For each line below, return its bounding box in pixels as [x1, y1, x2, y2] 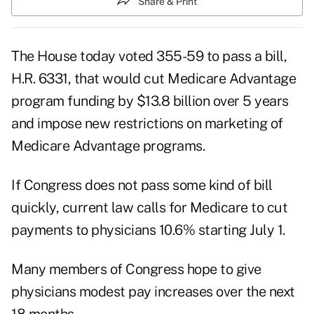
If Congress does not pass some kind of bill [11, 177, 273, 194]
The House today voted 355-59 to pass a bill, [11, 48, 287, 65]
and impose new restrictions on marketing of [11, 115, 283, 132]
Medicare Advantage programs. [11, 137, 205, 155]
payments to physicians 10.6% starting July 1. [11, 221, 285, 239]
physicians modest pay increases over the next [11, 283, 295, 301]
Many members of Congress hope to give [11, 261, 261, 278]
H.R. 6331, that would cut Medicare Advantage [11, 70, 296, 88]
